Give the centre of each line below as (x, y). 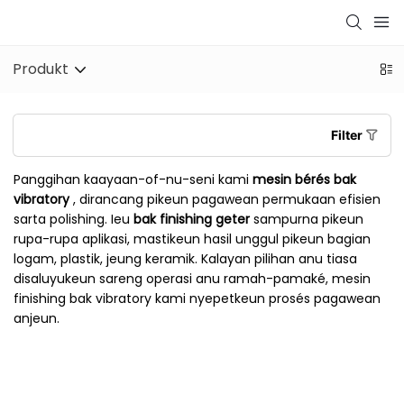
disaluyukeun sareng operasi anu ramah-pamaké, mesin (192, 278)
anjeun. (37, 318)
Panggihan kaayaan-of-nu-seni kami (133, 179)
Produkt (41, 69)
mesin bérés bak (304, 179)
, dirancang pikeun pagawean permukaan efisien (227, 199)
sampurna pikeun (308, 219)
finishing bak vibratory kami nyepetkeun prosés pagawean (197, 298)
